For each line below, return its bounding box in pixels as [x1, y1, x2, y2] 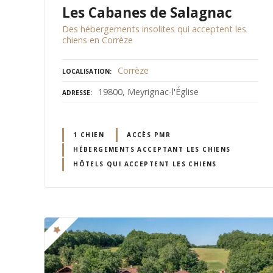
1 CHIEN [73, 130, 104, 139]
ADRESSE [62, 88, 90, 97]
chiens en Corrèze [62, 34, 133, 46]
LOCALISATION [62, 66, 110, 76]
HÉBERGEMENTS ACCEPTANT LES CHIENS [73, 145, 231, 154]
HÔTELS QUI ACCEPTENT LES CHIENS [73, 160, 217, 169]
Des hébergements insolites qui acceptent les [62, 23, 246, 35]
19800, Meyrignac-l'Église [98, 85, 199, 97]
